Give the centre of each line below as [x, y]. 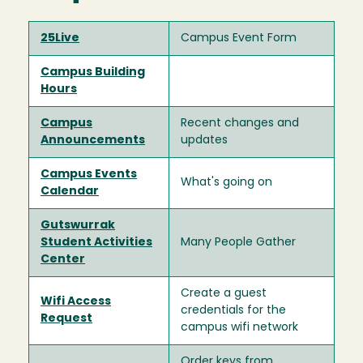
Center [63, 260]
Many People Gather [238, 243]
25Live [60, 39]
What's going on [226, 183]
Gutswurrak [78, 226]
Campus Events [89, 175]
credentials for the [233, 311]
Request [66, 319]
